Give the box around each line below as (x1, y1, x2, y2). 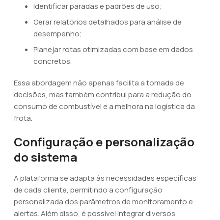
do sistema (14, 149, 78, 165)
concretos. (33, 56, 72, 66)
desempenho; (33, 28, 82, 39)
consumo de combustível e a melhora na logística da (14, 101, 195, 111)
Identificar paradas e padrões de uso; (33, 1, 162, 11)
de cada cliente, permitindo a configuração (14, 185, 163, 195)
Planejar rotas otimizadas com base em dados (33, 44, 193, 55)
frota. (14, 113, 32, 123)
